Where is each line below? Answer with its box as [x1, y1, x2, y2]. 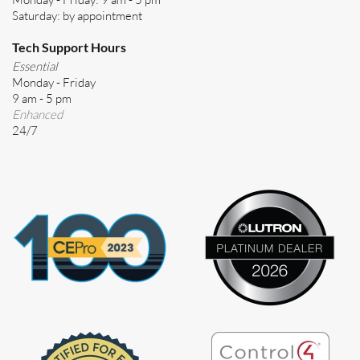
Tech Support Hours [12, 39, 126, 55]
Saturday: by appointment [12, 8, 142, 23]
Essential [12, 59, 58, 74]
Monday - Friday [12, 75, 96, 90]
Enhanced [12, 107, 63, 122]
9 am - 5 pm [12, 91, 72, 106]
